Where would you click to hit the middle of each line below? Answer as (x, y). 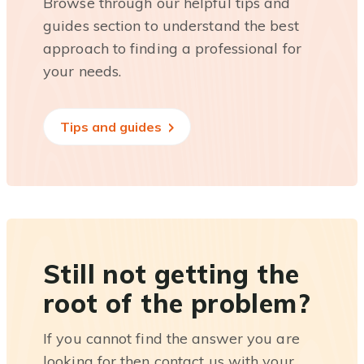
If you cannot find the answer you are (171, 338)
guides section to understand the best (171, 26)
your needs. (82, 71)
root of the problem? (177, 303)
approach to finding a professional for (172, 48)
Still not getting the (171, 274)
